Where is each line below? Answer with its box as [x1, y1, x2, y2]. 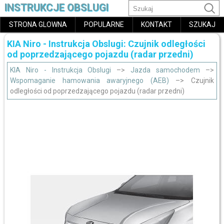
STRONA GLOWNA [8, 20, 67, 28]
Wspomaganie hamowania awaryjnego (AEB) [9, 76, 169, 84]
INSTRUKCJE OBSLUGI [4, 1, 108, 13]
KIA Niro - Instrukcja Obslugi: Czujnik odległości [6, 38, 205, 49]
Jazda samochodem [130, 66, 200, 74]
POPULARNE [83, 20, 124, 28]
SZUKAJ [189, 20, 216, 28]
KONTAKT [141, 20, 172, 28]
